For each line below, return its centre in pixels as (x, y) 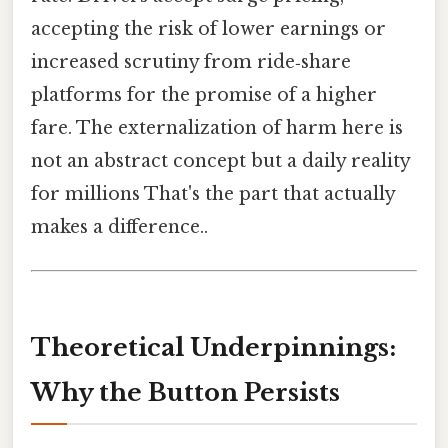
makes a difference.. (119, 226)
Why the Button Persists (185, 392)
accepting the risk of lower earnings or (208, 28)
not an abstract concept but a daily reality (220, 160)
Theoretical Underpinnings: (213, 347)
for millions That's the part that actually (213, 193)
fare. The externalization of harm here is (217, 127)
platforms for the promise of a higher (204, 94)
